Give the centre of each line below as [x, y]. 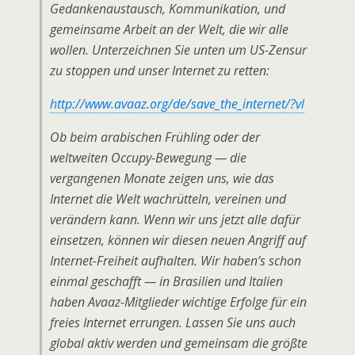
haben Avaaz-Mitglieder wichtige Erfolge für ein [178, 302]
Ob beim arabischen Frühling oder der [155, 137]
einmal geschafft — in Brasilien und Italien [166, 281]
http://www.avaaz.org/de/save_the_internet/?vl [177, 104]
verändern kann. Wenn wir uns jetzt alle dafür [175, 219]
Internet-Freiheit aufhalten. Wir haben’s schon [176, 261]
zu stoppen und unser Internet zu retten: [160, 71]
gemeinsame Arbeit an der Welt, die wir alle [169, 29]
